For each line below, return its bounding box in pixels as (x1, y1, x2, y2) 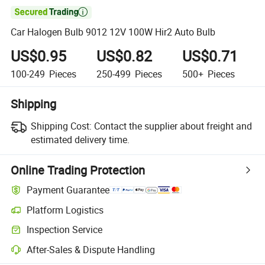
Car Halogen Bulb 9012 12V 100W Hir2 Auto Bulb (11, 25, 216, 39)
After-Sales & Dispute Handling (27, 243, 156, 256)
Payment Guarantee (27, 183, 110, 197)
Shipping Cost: (30, 119, 92, 132)
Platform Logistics (27, 203, 104, 216)
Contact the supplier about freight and (93, 119, 252, 132)
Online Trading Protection (11, 161, 146, 178)
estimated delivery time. (30, 132, 130, 146)
